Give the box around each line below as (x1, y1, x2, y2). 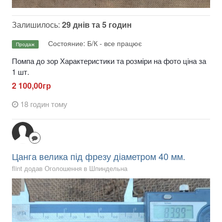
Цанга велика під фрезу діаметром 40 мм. (12, 150, 185, 163)
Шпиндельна (89, 164, 127, 173)
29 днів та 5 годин (62, 19, 132, 30)
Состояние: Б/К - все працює (48, 38, 142, 48)
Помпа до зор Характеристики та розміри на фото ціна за (12, 55, 206, 66)
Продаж (16, 40, 35, 48)
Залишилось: (12, 19, 62, 30)
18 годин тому (20, 99, 67, 110)
